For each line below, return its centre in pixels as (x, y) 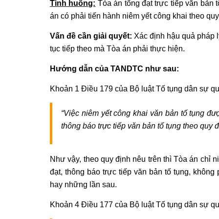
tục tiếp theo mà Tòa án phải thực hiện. (117, 49)
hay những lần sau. (83, 185)
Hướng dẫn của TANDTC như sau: (114, 69)
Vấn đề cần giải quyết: (92, 36)
